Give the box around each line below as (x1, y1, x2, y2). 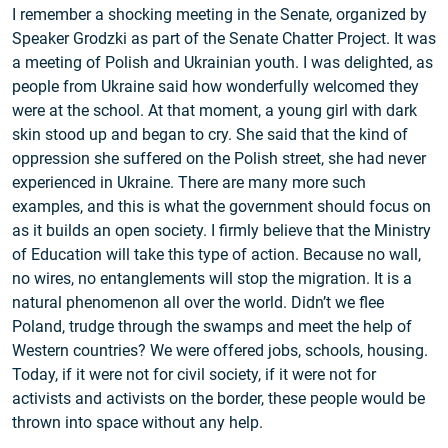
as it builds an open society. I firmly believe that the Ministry (12, 221, 431, 241)
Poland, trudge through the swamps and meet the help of (12, 317, 412, 337)
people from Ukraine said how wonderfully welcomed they (12, 77, 419, 97)
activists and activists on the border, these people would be (12, 389, 425, 409)
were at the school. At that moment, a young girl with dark (12, 101, 417, 121)
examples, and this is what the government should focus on (12, 197, 431, 217)
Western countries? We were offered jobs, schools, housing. (12, 341, 428, 361)
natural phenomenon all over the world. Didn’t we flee (12, 293, 384, 313)
